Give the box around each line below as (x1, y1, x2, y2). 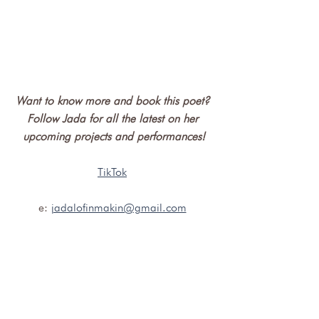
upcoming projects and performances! (23, 129, 205, 143)
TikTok (98, 164, 127, 179)
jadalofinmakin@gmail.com (51, 200, 187, 214)
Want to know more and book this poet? (15, 93, 213, 108)
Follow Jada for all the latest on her (26, 111, 202, 125)
